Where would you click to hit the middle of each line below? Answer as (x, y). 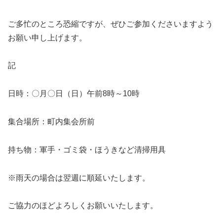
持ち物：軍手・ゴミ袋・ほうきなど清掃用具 (87, 149)
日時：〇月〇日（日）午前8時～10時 (74, 94)
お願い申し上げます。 (47, 37)
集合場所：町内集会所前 (51, 121)
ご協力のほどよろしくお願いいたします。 (83, 206)
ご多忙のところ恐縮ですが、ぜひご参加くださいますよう (110, 24)
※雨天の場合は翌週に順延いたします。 (79, 178)
